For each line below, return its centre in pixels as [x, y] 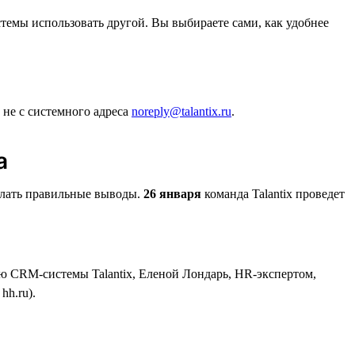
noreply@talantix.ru [181, 111]
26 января [172, 193]
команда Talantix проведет [273, 193]
